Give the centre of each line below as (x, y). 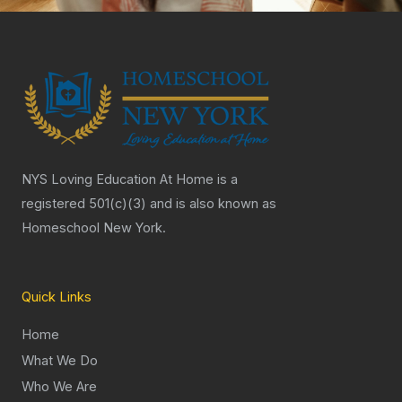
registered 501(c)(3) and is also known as (149, 204)
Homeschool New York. (96, 228)
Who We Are (59, 386)
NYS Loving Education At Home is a (130, 180)
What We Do (60, 360)
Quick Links (57, 297)
